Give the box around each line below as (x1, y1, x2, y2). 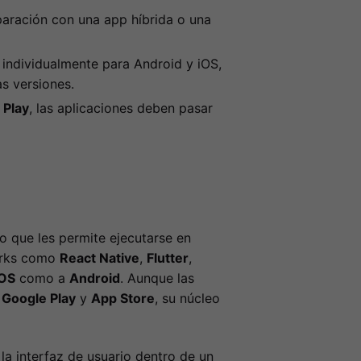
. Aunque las (119, 270, 194, 287)
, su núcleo (154, 290, 220, 307)
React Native (59, 250, 139, 267)
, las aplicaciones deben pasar (28, 100, 213, 117)
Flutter (146, 250, 189, 267)
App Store (90, 290, 155, 307)
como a (15, 270, 69, 287)
